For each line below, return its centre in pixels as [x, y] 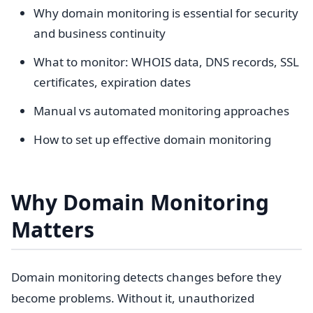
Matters [53, 230]
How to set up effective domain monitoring [152, 139]
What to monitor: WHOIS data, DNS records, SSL [166, 62]
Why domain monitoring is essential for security [166, 13]
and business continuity [100, 33]
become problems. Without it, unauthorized [133, 298]
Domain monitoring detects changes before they [146, 277]
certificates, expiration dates [112, 82]
